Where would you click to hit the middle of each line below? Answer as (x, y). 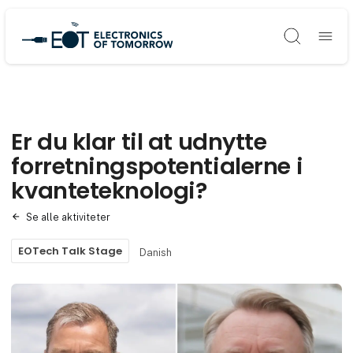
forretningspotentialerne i (157, 166)
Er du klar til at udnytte (139, 141)
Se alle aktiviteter (68, 217)
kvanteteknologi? (109, 190)
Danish (156, 252)
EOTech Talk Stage (71, 251)
